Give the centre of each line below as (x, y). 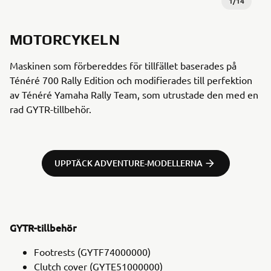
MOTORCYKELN (65, 39)
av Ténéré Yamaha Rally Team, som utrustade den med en (134, 94)
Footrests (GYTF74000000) (92, 251)
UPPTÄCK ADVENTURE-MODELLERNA (128, 163)
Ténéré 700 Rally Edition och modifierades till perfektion (131, 80)
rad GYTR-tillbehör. (51, 109)
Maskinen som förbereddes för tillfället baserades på (123, 65)
